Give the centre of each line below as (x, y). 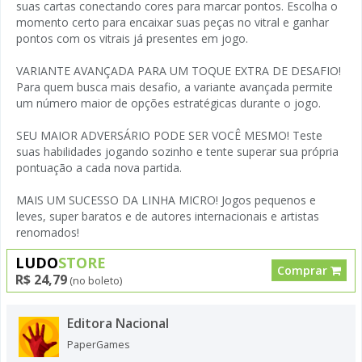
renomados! (48, 232)
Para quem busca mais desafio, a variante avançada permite (175, 86)
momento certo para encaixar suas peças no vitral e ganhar (173, 22)
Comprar (304, 270)
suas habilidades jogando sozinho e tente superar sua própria (177, 151)
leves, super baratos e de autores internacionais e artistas (168, 216)
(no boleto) (95, 280)
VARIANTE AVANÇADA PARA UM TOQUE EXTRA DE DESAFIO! (179, 70)
